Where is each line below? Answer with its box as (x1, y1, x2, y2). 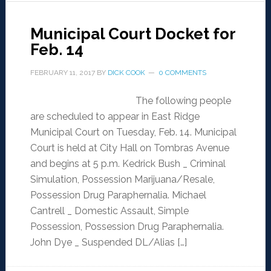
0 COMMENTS (158, 68, 206, 77)
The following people (135, 95, 231, 107)
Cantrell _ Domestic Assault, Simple (30, 205, 189, 217)
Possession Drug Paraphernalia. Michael (30, 189, 206, 201)
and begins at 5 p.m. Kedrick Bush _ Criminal (30, 158, 226, 170)
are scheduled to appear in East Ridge (30, 111, 200, 123)
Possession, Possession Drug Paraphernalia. (30, 221, 224, 233)
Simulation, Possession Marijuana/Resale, (30, 174, 215, 186)
